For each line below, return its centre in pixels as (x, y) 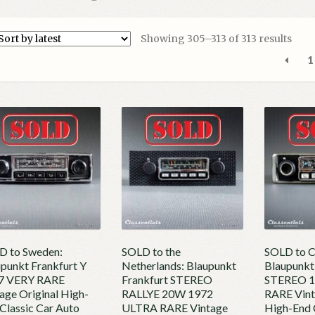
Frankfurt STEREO (167, 280)
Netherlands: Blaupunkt (179, 266)
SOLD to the (151, 252)
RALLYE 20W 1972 (167, 294)
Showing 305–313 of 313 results (217, 38)
